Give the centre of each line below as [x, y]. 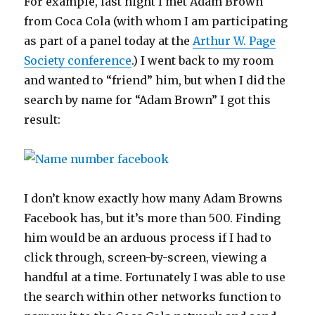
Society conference [78, 60]
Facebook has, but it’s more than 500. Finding [153, 218]
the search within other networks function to [153, 296]
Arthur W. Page [234, 40]
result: [43, 119]
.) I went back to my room [203, 60]
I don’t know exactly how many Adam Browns [154, 198]
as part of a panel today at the [109, 40]
